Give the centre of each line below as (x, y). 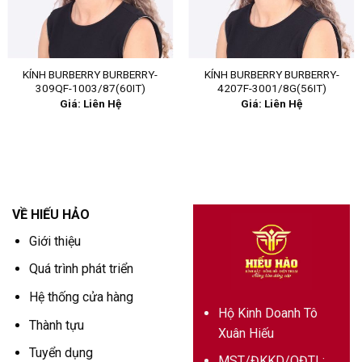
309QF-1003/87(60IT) (90, 88)
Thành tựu (56, 325)
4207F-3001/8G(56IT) (271, 88)
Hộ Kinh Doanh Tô (267, 313)
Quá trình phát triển (81, 269)
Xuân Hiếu (246, 333)
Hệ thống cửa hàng (81, 297)
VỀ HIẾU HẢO (51, 214)
